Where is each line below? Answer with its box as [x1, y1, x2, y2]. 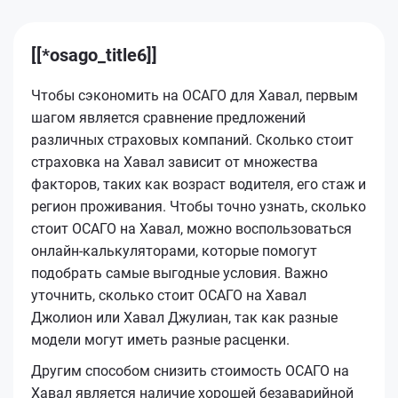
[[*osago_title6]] [31, 44, 157, 66]
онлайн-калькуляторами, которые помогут [31, 242, 317, 259]
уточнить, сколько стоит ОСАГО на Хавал [31, 286, 306, 304]
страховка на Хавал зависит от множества [31, 153, 318, 171]
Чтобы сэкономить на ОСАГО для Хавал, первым [31, 86, 358, 104]
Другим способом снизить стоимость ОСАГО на [31, 362, 349, 379]
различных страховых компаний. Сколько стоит [31, 131, 354, 148]
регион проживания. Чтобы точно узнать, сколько [31, 197, 366, 215]
